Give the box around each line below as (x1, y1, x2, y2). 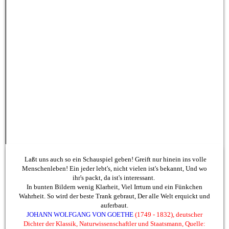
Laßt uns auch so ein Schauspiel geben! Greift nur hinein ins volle (22, 130, 207, 139)
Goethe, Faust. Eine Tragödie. (73, 204, 156, 212)
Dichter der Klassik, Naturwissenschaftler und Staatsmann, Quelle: (24, 195, 205, 203)
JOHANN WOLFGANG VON (27, 186, 107, 194)
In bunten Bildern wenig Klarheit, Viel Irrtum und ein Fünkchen (27, 158, 202, 166)
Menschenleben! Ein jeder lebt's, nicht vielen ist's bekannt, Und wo (22, 140, 207, 148)
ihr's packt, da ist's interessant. (73, 149, 156, 157)
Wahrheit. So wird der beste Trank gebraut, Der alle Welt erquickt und (19, 167, 210, 175)
